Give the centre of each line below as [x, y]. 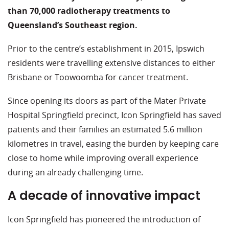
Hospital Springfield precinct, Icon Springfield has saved [114, 115]
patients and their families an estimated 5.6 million [105, 130]
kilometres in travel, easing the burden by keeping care [113, 144]
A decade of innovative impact [104, 196]
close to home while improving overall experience [103, 158]
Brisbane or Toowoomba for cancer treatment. [98, 77]
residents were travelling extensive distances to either [111, 63]
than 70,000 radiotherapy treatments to [89, 11]
